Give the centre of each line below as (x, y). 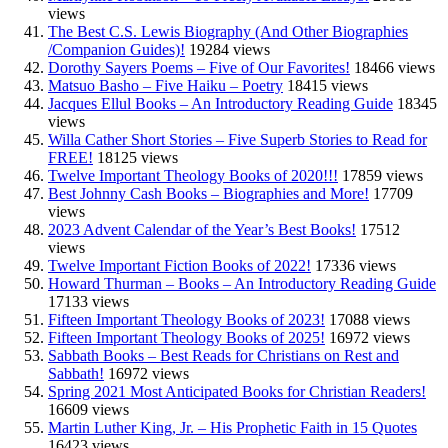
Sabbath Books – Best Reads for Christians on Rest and (223, 355)
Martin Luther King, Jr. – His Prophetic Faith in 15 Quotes (232, 427)
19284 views (229, 49)
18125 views (137, 157)
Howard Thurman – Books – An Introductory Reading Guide (242, 283)
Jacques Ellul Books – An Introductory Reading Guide (220, 103)
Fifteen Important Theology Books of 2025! (186, 337)
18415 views (327, 85)
